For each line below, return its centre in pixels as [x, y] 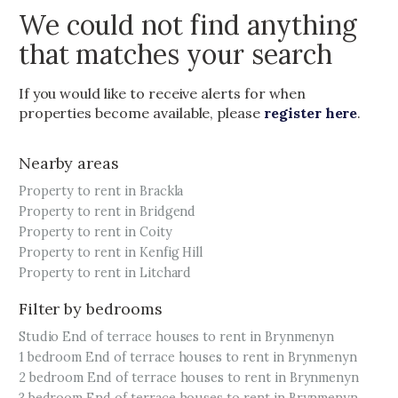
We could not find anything [187, 25]
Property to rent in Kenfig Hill [111, 252]
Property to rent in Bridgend [107, 211]
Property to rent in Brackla [101, 191]
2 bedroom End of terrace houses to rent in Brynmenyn [189, 378]
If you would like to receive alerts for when [162, 93]
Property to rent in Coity [95, 232]
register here [310, 113]
